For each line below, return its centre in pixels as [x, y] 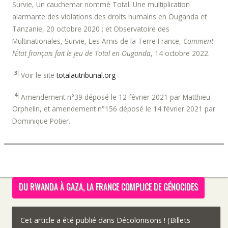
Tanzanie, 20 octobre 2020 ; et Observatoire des [91, 29]
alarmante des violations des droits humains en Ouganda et [109, 17]
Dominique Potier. [41, 121]
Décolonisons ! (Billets [153, 220]
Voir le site [39, 75]
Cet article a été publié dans [68, 220]
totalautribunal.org [86, 75]
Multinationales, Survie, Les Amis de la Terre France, [98, 41]
